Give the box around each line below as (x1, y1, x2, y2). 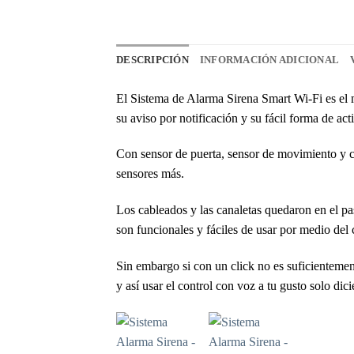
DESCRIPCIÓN (116, 54, 189, 66)
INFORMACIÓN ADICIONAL (199, 54, 340, 66)
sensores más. (116, 167, 184, 181)
